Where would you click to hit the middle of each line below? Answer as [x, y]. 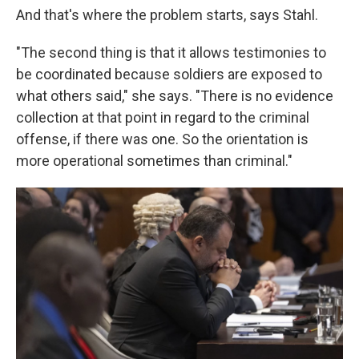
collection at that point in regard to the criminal [163, 117]
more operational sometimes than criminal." [154, 161]
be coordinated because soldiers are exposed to [169, 74]
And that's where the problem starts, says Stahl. [167, 15]
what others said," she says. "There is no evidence [175, 96]
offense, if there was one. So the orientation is [162, 139]
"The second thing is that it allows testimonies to [171, 52]
